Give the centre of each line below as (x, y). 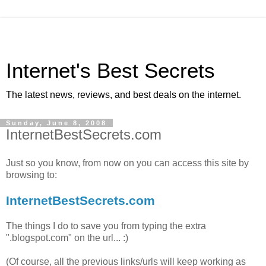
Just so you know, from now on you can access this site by (127, 163)
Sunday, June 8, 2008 (56, 123)
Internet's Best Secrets (110, 71)
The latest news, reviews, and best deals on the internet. (123, 95)
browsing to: (31, 175)
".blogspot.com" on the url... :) (67, 237)
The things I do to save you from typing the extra (106, 226)
